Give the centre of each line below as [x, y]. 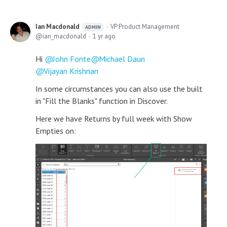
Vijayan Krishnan [71, 71]
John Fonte [72, 59]
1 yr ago [104, 36]
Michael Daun [122, 59]
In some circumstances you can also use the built [119, 88]
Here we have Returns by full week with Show [114, 118]
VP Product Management [145, 26]
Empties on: [56, 130]
